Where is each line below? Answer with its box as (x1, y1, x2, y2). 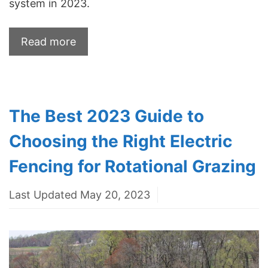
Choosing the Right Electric (9, 130, 232, 151)
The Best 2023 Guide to (9, 105, 204, 126)
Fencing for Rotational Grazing (9, 156, 256, 176)
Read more (21, 35, 76, 48)
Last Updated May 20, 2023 (9, 188, 150, 201)
